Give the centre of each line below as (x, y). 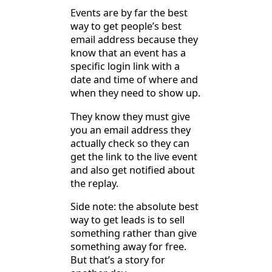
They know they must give (130, 116)
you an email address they (131, 130)
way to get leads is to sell (127, 220)
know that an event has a (128, 53)
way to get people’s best (126, 26)
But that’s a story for (118, 260)
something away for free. (128, 247)
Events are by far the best (129, 13)
